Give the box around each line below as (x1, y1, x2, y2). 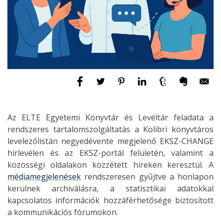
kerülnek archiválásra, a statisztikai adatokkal (7, 183, 214, 194)
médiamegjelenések (7, 171, 81, 182)
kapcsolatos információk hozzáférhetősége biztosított (7, 194, 214, 206)
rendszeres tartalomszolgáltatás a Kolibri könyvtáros (7, 123, 214, 135)
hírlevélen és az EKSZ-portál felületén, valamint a (7, 147, 214, 158)
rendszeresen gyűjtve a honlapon (81, 171, 214, 182)
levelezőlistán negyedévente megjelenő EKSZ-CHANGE (7, 135, 214, 147)
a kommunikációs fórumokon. (7, 206, 118, 218)
